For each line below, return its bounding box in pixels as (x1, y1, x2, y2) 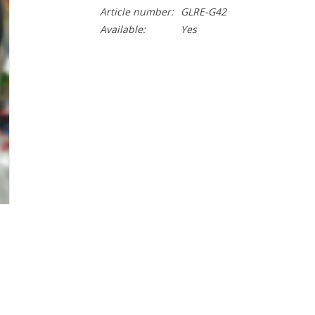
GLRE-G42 (180, 5, 226, 18)
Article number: (99, 5, 174, 18)
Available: (99, 22, 146, 36)
